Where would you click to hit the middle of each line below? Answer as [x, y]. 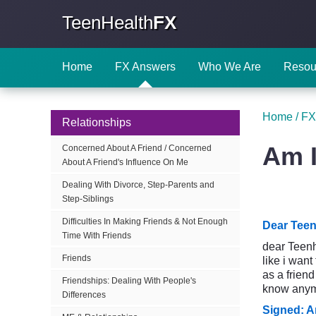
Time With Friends [97, 236]
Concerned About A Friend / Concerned [137, 148]
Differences [84, 295]
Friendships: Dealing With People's [129, 281]
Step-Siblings [88, 199]
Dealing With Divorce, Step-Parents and [138, 185]
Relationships [97, 122]
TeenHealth [108, 23]
